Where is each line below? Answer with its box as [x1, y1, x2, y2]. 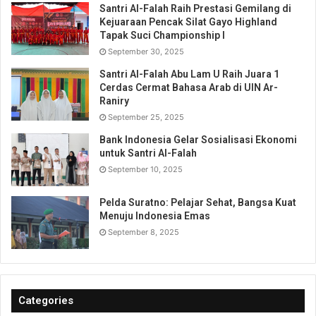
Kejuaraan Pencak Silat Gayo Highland [99, 16, 277, 28]
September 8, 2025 [108, 226, 179, 237]
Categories [18, 293, 73, 307]
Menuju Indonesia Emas [99, 209, 210, 221]
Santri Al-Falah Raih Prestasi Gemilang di [99, 2, 291, 14]
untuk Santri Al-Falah [99, 147, 197, 159]
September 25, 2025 [108, 111, 184, 122]
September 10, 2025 [108, 164, 183, 174]
